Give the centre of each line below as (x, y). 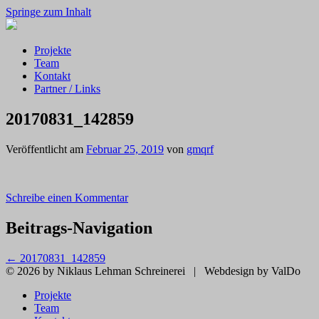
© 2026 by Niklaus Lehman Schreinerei (97, 271)
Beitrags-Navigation (79, 228)
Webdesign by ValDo (252, 271)
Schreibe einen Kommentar (67, 197)
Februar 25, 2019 (125, 149)
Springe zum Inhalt (48, 12)
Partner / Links (67, 89)
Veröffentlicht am (46, 149)
